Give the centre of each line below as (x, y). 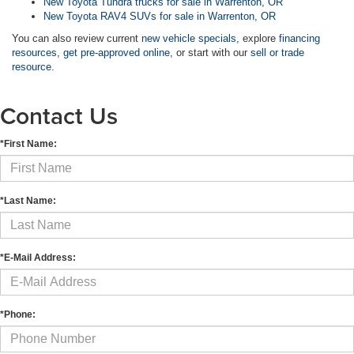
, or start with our (210, 53)
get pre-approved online (117, 53)
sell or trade (277, 53)
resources (34, 53)
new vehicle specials (189, 39)
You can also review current (77, 39)
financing (299, 39)
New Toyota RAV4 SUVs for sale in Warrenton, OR (160, 17)
